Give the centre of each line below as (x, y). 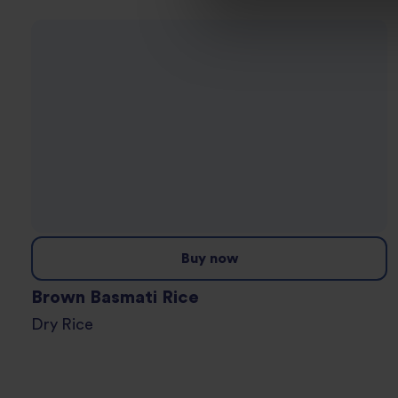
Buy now (209, 259)
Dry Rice (68, 325)
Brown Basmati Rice (115, 298)
